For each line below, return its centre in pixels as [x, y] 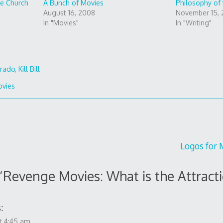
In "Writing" [193, 22]
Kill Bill [29, 69]
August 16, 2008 [69, 12]
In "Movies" [61, 22]
